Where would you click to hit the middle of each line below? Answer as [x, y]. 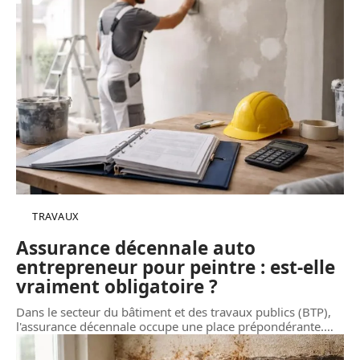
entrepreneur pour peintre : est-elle [176, 268]
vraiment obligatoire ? [117, 287]
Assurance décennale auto [136, 248]
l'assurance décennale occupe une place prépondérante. [170, 327]
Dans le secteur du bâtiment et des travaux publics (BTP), [174, 312]
